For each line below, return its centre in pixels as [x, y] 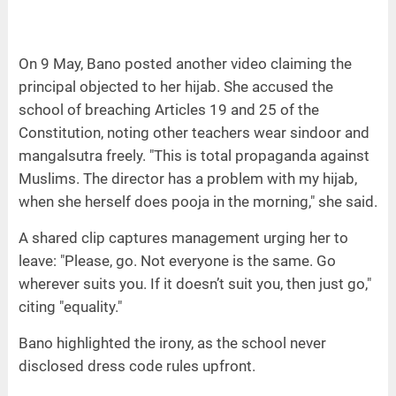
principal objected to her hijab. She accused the [175, 86]
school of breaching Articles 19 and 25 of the [168, 109]
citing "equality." [70, 306]
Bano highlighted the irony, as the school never [172, 343]
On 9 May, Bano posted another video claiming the [185, 63]
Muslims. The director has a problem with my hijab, [187, 178]
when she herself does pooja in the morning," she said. [198, 201]
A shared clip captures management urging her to [183, 237]
